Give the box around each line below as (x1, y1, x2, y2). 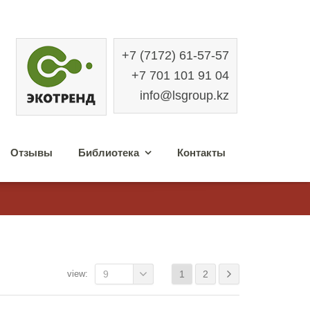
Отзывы (10, 147, 53, 158)
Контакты (176, 147, 226, 158)
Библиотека (77, 147, 139, 158)
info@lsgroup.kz (140, 89, 229, 102)
